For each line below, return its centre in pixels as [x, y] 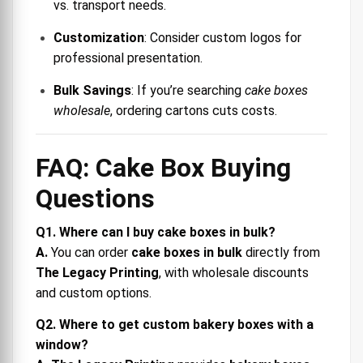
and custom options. [94, 293]
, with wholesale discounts [234, 272]
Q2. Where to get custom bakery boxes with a [175, 324]
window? [62, 344]
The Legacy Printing [97, 272]
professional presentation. [128, 58]
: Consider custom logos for [223, 37]
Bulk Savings [92, 90]
